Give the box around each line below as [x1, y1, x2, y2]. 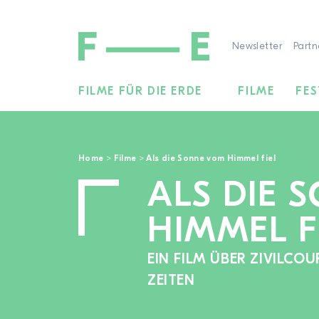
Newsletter [231, 41, 282, 53]
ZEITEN [147, 272, 195, 289]
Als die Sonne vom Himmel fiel [146, 153, 276, 164]
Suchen [14, 94, 61, 110]
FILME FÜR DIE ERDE [78, 85, 202, 98]
